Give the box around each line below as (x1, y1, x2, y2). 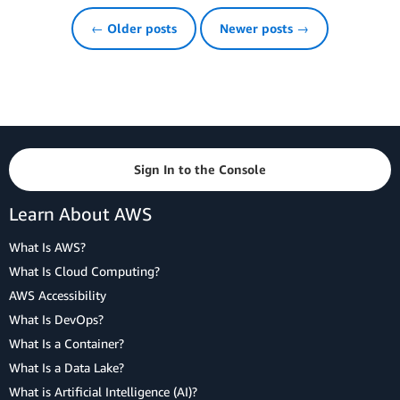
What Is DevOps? (9, 311, 104, 327)
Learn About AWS (9, 203, 152, 224)
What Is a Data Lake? (9, 359, 124, 375)
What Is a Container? (9, 335, 124, 351)
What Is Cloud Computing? (9, 262, 160, 279)
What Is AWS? (9, 238, 86, 254)
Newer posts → (220, 20, 309, 36)
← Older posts (91, 20, 177, 36)
